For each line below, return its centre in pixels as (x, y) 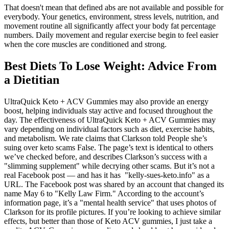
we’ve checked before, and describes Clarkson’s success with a (106, 156)
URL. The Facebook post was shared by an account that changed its (114, 184)
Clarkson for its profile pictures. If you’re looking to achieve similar (112, 212)
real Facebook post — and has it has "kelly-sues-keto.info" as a (107, 175)
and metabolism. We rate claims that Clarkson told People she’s (106, 138)
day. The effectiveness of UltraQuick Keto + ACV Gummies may (110, 120)
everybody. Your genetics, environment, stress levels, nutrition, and (111, 16)
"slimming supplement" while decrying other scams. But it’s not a (109, 166)
